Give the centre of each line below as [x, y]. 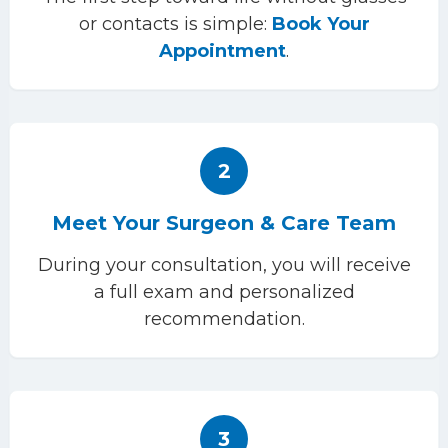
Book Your [320, 24]
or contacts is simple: [175, 24]
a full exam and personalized [224, 292]
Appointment [222, 51]
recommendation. [224, 319]
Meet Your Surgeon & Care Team [224, 223]
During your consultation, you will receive [224, 265]
